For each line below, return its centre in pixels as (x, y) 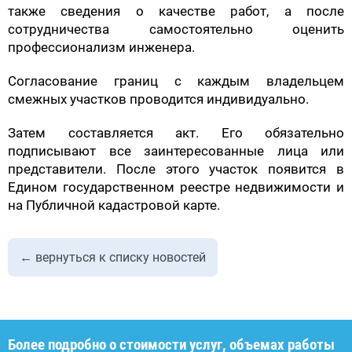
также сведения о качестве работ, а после (176, 11)
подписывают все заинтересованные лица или (176, 150)
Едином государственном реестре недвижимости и (176, 187)
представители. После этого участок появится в (176, 169)
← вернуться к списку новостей (113, 257)
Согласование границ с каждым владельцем (176, 81)
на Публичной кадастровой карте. (114, 205)
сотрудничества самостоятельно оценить (176, 29)
